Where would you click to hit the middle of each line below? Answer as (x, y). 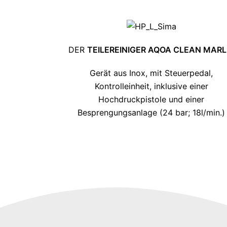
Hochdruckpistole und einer (152, 99)
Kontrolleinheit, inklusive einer (151, 86)
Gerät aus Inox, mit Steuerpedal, (152, 73)
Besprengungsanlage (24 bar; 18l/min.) (152, 112)
